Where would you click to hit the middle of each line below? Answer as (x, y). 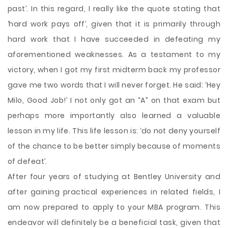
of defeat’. (27, 161)
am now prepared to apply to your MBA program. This (114, 207)
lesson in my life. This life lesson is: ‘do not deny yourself (114, 131)
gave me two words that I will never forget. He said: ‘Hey (114, 85)
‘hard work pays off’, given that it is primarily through (114, 24)
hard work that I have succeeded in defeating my (114, 39)
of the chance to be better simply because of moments (114, 146)
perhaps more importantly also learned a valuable (114, 116)
